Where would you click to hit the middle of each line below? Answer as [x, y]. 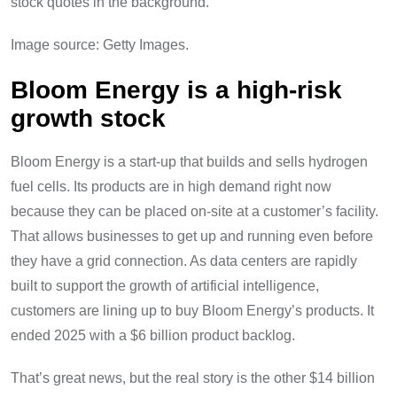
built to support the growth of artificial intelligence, [165, 286]
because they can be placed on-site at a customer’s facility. [195, 212]
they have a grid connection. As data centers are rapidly [184, 261]
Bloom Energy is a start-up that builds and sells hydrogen [189, 162]
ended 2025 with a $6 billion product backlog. [153, 336]
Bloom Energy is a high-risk [176, 90]
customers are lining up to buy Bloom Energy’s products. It [192, 311]
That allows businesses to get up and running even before [192, 237]
